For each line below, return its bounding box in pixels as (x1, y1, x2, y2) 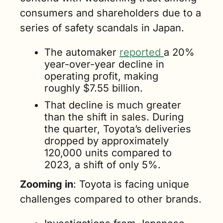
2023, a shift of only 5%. (44, 159, 161, 171)
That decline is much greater (44, 99, 181, 111)
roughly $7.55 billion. (44, 82, 143, 94)
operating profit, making (44, 70, 158, 82)
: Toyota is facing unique (73, 178, 189, 190)
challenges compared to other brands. (20, 193, 202, 205)
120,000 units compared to (44, 147, 172, 159)
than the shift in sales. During (44, 111, 184, 123)
